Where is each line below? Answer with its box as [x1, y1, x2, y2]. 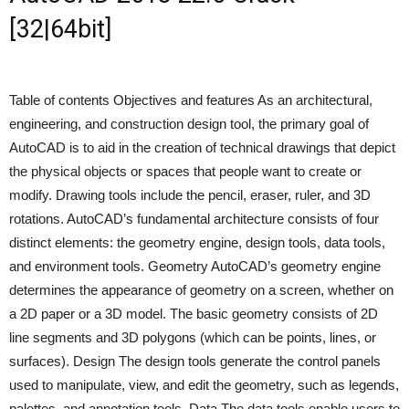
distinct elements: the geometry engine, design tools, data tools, [9, 235, 385, 250]
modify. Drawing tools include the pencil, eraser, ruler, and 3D [9, 187, 371, 203]
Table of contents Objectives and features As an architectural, [9, 92, 372, 108]
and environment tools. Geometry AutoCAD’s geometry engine [9, 258, 381, 274]
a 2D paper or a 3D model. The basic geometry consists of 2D [9, 306, 378, 321]
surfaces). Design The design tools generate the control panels [9, 353, 381, 369]
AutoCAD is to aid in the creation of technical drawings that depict [9, 140, 395, 155]
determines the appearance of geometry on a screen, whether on [9, 282, 393, 298]
